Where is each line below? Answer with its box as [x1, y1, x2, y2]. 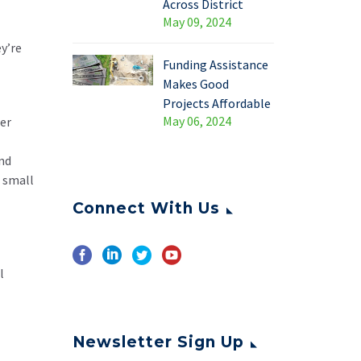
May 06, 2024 [162, 113, 231, 130]
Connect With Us [72, 199, 220, 218]
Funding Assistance [162, 56, 268, 73]
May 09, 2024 [162, 14, 231, 31]
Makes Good [162, 76, 229, 93]
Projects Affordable [162, 95, 271, 112]
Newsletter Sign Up [72, 333, 244, 352]
